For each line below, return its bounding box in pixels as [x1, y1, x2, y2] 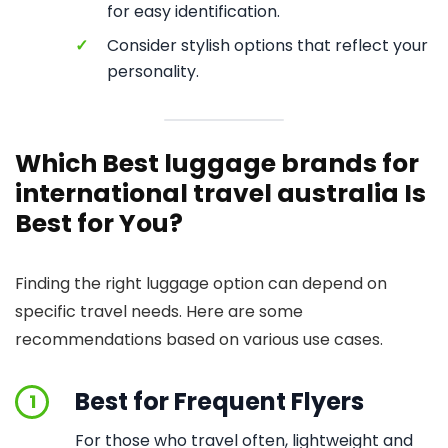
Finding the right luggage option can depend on [15, 271, 387, 295]
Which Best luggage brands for [15, 145, 419, 181]
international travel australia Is [15, 175, 426, 211]
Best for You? [15, 205, 183, 241]
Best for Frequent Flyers [75, 384, 364, 418]
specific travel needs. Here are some [15, 299, 303, 323]
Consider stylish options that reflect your [107, 33, 428, 57]
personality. [107, 59, 199, 83]
